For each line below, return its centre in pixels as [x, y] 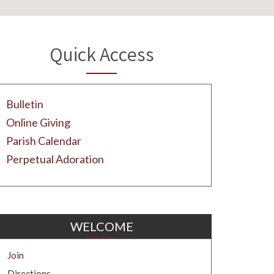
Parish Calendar [43, 141]
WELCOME [102, 226]
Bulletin [24, 104]
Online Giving [38, 122]
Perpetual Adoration [55, 159]
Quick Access [102, 57]
